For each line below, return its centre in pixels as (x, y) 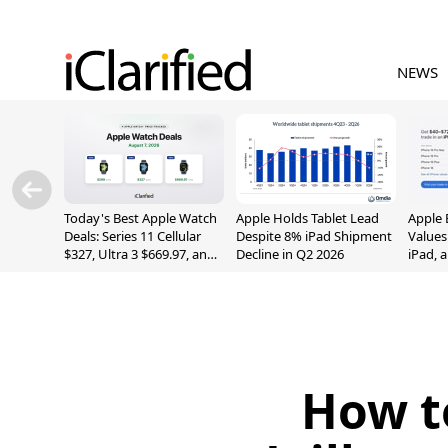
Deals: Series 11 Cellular (132, 236)
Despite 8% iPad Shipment (314, 236)
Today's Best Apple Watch (140, 218)
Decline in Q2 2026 (290, 254)
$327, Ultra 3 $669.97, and (139, 254)
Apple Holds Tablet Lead (307, 218)
